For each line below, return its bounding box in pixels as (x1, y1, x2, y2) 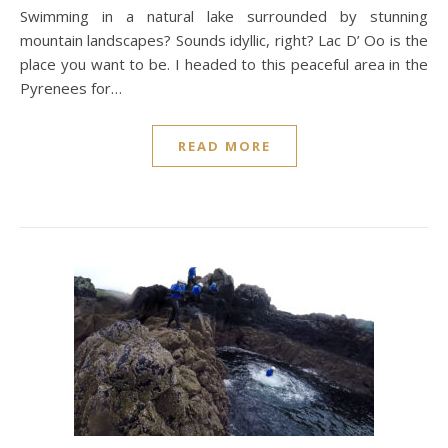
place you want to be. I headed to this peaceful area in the (20, 54, 428, 74)
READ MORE (177, 137, 271, 155)
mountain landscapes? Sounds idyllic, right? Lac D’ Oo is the (20, 30, 428, 50)
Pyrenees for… (20, 78, 122, 98)
